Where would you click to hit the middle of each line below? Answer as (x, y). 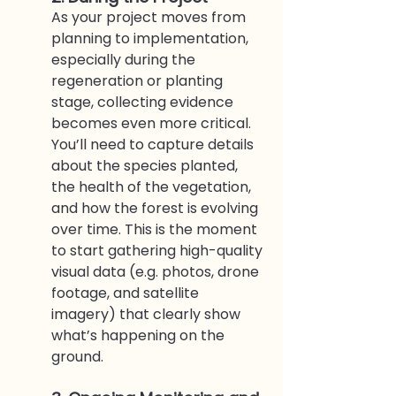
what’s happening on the (140, 335)
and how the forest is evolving (156, 208)
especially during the (125, 59)
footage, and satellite (127, 293)
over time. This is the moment (156, 229)
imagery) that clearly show (148, 314)
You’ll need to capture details (154, 144)
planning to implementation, (152, 38)
